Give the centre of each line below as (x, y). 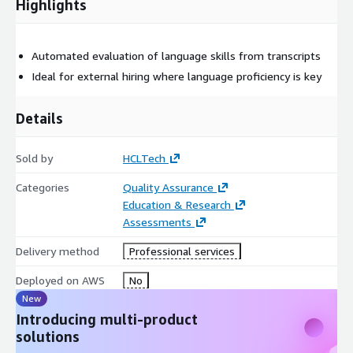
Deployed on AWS (60, 280)
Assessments (157, 221)
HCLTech (144, 158)
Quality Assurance (168, 187)
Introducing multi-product (107, 319)
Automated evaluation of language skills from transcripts (176, 55)
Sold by (34, 158)
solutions (48, 336)
